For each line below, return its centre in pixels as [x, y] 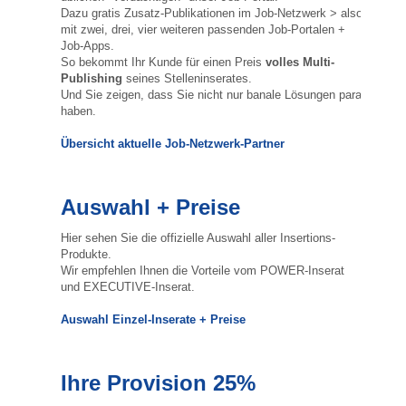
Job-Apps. [87, 46]
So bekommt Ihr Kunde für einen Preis [163, 62]
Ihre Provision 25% [158, 383]
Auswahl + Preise [150, 207]
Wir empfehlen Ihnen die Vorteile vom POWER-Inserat [203, 271]
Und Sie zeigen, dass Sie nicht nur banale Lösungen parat [213, 95]
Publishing [92, 78]
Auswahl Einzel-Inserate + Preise [153, 319]
